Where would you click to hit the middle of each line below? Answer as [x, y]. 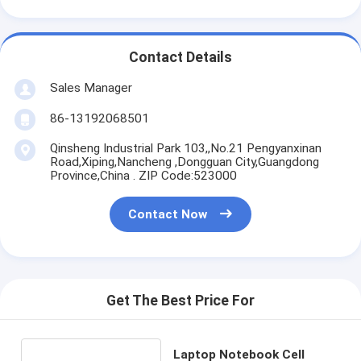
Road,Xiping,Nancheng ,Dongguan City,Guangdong [184, 162]
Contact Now [168, 215]
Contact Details [180, 58]
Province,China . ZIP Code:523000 [143, 175]
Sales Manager [91, 87]
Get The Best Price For [180, 301]
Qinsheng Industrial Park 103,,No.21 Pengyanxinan [185, 148]
